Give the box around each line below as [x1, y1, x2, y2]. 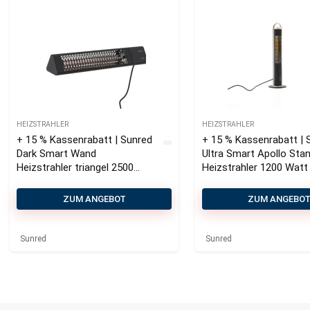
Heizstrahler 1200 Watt [202, 161, 309, 174]
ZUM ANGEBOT [62, 194, 126, 204]
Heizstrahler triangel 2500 [17, 161, 134, 174]
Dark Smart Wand [17, 147, 97, 160]
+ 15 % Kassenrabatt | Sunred [17, 134, 153, 146]
